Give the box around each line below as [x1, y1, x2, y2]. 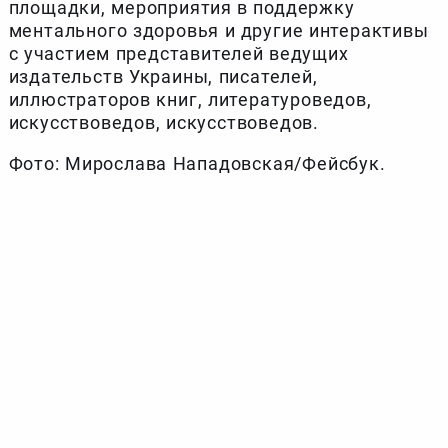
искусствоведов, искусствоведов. [8, 111, 319, 133]
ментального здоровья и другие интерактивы [8, 19, 429, 41]
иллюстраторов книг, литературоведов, [8, 88, 372, 110]
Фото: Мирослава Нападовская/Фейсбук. [8, 152, 386, 174]
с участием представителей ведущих [8, 42, 349, 64]
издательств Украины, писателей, [8, 65, 318, 87]
